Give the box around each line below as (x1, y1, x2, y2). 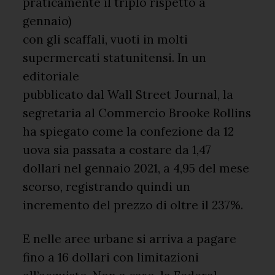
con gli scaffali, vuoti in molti (23, 32, 188, 47)
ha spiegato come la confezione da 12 (23, 124, 234, 139)
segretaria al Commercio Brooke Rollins (23, 106, 252, 121)
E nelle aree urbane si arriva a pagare (23, 231, 237, 247)
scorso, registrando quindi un (23, 179, 191, 195)
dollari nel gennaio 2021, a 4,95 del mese (23, 161, 250, 176)
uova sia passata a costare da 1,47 (23, 142, 212, 158)
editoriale (23, 69, 80, 84)
